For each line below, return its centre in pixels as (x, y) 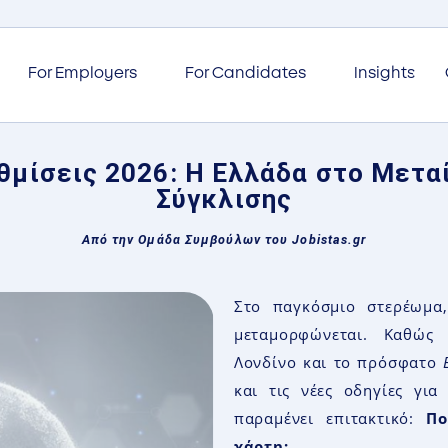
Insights (384, 73)
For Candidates (245, 73)
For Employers (82, 73)
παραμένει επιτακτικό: (330, 417)
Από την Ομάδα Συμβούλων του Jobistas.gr (224, 239)
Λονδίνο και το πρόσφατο (338, 361)
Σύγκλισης (224, 198)
